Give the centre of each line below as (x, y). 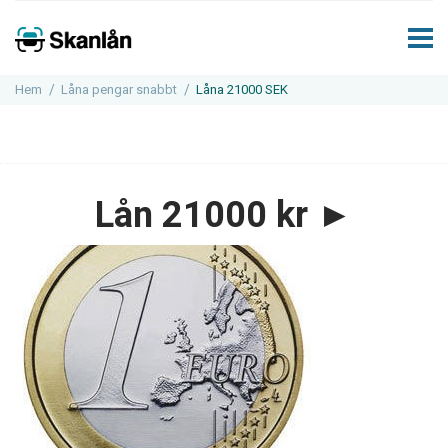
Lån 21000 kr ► (224, 215)
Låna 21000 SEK (242, 89)
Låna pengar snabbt (119, 89)
